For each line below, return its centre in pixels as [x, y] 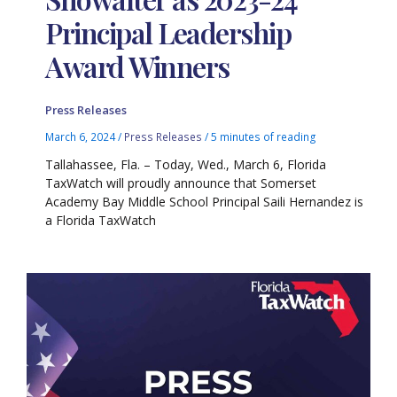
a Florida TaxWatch [101, 221]
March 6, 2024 [82, 137]
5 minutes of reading [264, 137]
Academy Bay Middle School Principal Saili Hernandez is [205, 202]
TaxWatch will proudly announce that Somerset [181, 183]
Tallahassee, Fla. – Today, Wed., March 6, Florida [186, 165]
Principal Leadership [168, 33]
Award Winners [137, 66]
